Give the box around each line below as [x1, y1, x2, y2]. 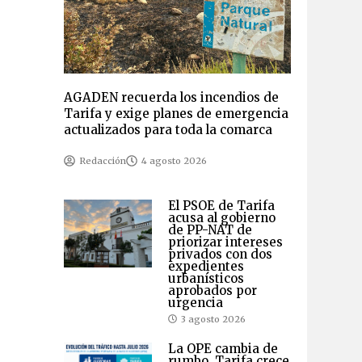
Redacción [78, 154, 126, 166]
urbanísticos [167, 270, 244, 286]
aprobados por [167, 282, 257, 298]
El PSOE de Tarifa [167, 197, 275, 213]
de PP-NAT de [167, 221, 252, 238]
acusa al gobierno [167, 209, 276, 225]
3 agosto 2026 [180, 313, 246, 325]
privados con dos [167, 246, 272, 262]
